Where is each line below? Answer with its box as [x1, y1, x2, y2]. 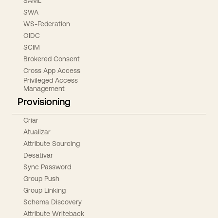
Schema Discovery [23, 198, 82, 206]
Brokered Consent [23, 54, 80, 63]
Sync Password [23, 163, 71, 171]
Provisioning [18, 96, 71, 107]
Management [23, 85, 65, 92]
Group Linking [23, 186, 66, 194]
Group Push [23, 174, 59, 182]
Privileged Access [23, 76, 78, 84]
